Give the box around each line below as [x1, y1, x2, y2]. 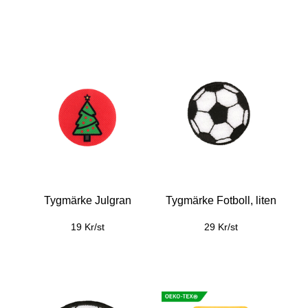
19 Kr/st [70, 221, 104, 232]
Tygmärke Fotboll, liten [165, 195, 276, 206]
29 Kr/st [203, 221, 238, 232]
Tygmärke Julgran [43, 195, 131, 206]
